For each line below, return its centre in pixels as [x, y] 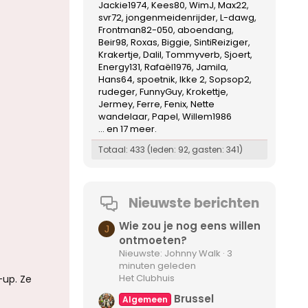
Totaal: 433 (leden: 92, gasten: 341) [170, 149]
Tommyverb [193, 54]
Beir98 [112, 42]
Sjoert [237, 54]
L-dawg [237, 17]
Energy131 [119, 67]
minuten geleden [157, 266]
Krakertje [119, 54]
